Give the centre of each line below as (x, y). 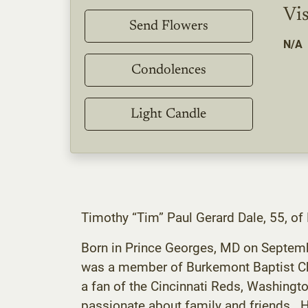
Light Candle (169, 114)
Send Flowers (168, 26)
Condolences (168, 70)
